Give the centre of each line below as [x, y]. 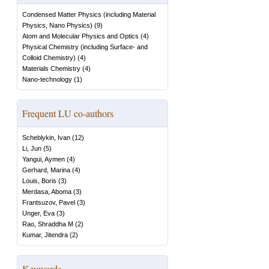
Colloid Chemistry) [49, 58]
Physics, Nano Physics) [57, 25]
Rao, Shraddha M [48, 224]
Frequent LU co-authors [68, 113]
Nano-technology [47, 79]
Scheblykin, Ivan [46, 138]
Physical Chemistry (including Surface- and [85, 47]
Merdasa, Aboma [47, 192]
